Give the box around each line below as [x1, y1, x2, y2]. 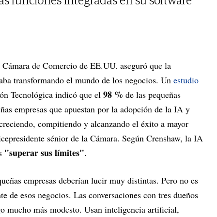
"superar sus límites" [4, 146, 84, 159]
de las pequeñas [123, 89, 181, 101]
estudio [173, 74, 199, 86]
